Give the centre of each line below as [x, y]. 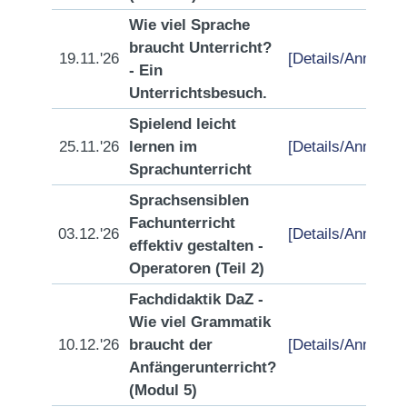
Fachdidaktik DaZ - [196, 299]
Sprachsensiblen [189, 200]
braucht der [171, 345]
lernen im [163, 147]
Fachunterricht [182, 223]
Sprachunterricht [190, 169]
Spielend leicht [183, 124]
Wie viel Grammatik [200, 322]
